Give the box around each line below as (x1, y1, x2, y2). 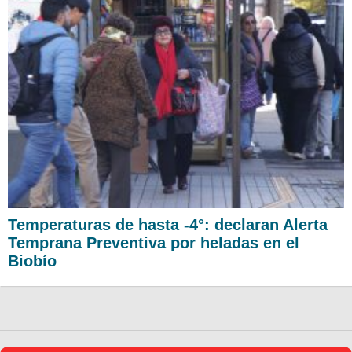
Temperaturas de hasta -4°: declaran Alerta (8, 215, 328, 233)
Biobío (8, 251, 57, 269)
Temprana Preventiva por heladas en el (8, 233, 299, 251)
